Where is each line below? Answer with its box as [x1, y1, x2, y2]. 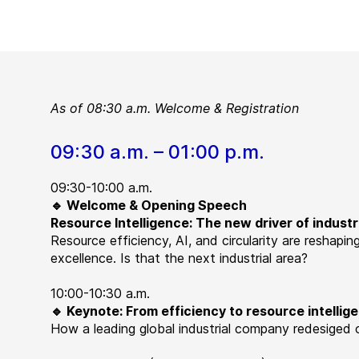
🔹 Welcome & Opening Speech [50, 197, 248, 213]
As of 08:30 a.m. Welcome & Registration [50, 100, 300, 116]
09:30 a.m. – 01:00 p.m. [50, 140, 265, 163]
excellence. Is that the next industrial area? [50, 250, 309, 266]
